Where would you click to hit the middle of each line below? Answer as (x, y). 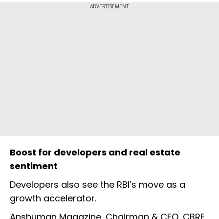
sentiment (34, 166)
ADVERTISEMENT (109, 7)
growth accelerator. (53, 198)
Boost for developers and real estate (95, 153)
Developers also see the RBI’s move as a (98, 185)
